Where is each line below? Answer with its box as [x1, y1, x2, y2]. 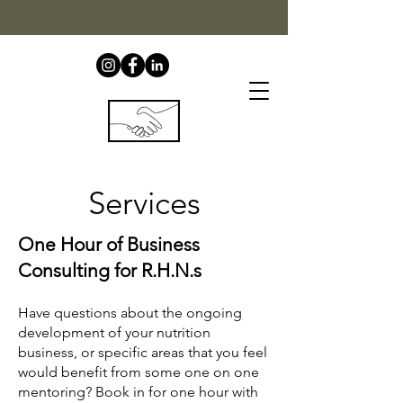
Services [87, 184, 201, 222]
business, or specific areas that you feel [18, 344, 267, 361]
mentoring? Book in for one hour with [18, 383, 258, 400]
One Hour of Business [18, 233, 200, 255]
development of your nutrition [18, 324, 210, 341]
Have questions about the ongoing [18, 304, 242, 321]
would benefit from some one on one [18, 363, 259, 381]
